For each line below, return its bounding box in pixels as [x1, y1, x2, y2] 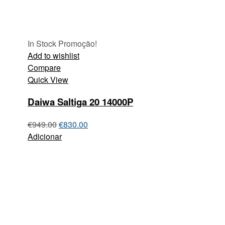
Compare [28, 61, 61, 73]
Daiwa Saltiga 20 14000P [28, 95, 133, 109]
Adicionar [28, 131, 62, 142]
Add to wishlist [28, 49, 79, 61]
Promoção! [58, 37, 97, 49]
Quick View [28, 73, 68, 85]
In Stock [28, 37, 56, 49]
